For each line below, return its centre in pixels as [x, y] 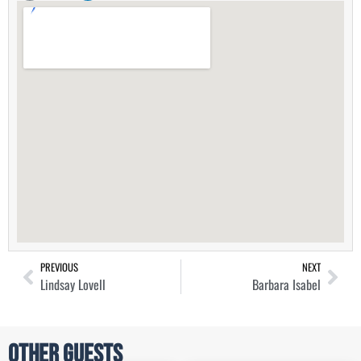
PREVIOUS [59, 268]
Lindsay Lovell [73, 285]
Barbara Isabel [286, 285]
